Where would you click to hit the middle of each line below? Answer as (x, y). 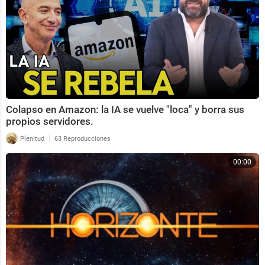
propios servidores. (50, 121)
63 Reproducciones (83, 138)
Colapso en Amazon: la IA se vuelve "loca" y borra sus (125, 109)
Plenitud (31, 138)
